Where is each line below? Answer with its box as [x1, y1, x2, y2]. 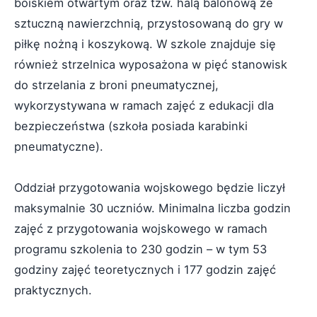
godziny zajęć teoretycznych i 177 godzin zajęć [14, 263, 276, 277]
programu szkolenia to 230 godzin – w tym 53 [14, 242, 267, 256]
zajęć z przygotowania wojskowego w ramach [14, 221, 267, 236]
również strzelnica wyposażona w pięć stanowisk [14, 57, 287, 71]
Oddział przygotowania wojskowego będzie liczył [14, 180, 285, 195]
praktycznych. [14, 283, 92, 297]
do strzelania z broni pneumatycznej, [14, 78, 219, 92]
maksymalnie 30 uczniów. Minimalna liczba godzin [14, 201, 291, 215]
